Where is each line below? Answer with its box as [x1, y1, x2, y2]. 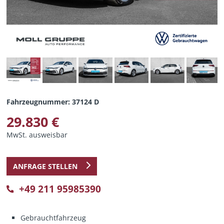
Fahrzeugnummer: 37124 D [6, 96, 99, 106]
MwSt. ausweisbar [6, 129, 68, 139]
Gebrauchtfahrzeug [20, 212, 86, 222]
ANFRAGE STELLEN [12, 161, 79, 171]
